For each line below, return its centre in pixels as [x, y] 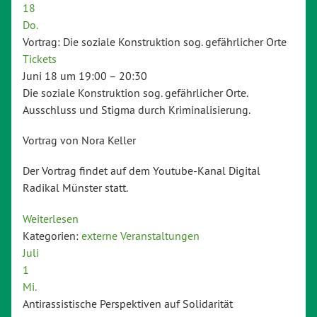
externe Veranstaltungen [140, 235]
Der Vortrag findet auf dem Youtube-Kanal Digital [142, 171]
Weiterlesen [51, 218]
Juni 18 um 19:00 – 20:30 [85, 76]
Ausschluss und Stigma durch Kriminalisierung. [137, 110]
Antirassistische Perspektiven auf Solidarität [128, 303]
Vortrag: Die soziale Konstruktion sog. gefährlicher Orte [155, 42]
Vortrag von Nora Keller [79, 140]
